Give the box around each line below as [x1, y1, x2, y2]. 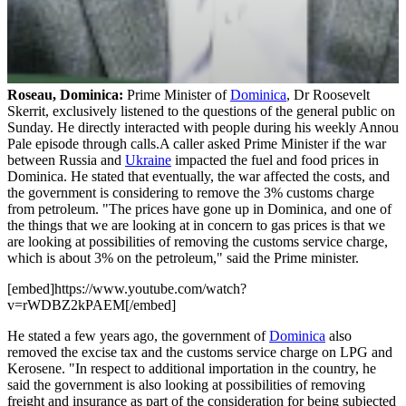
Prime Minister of [123, 86, 230, 102]
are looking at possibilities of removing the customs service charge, [7, 233, 388, 249]
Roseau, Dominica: [7, 86, 123, 102]
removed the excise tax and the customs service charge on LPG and [7, 343, 392, 360]
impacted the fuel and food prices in [171, 151, 379, 168]
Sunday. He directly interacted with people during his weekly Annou [7, 119, 399, 135]
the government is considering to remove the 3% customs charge [7, 184, 374, 200]
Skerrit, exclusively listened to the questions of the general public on [7, 102, 395, 119]
